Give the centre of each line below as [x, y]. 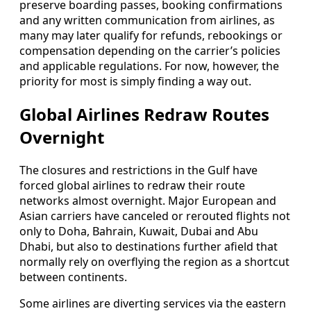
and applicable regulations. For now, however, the [149, 66]
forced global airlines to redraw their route [132, 186]
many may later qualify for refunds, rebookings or [151, 36]
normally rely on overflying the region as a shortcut [154, 262]
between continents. [73, 277]
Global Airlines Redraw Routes [144, 115]
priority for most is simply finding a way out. [135, 82]
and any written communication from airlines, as [147, 20]
